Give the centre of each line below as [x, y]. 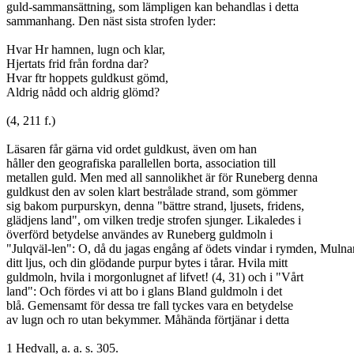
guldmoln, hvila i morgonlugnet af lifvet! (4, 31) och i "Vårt [155, 277]
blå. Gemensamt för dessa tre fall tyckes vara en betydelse [150, 305]
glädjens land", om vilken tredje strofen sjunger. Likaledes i [154, 220]
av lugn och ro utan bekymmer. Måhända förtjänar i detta [148, 320]
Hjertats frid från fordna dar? [77, 64]
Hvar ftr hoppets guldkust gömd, [87, 78]
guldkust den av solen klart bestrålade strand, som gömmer [152, 192]
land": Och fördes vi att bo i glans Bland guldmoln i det [144, 291]
